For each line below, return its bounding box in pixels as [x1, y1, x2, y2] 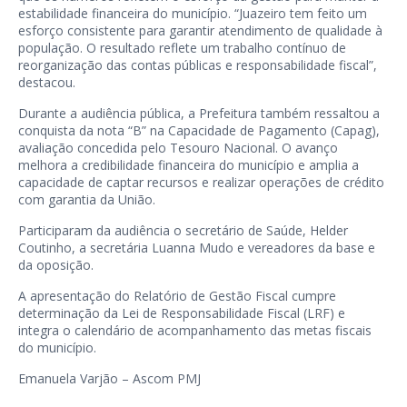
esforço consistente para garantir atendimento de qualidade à [18, 22, 382, 39]
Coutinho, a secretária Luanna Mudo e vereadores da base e [18, 239, 375, 256]
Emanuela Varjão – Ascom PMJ [18, 370, 201, 387]
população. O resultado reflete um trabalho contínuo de [18, 39, 346, 56]
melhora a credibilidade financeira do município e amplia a [18, 156, 359, 174]
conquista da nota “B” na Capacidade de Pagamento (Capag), [18, 122, 380, 139]
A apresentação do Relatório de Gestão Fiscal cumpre [18, 287, 336, 304]
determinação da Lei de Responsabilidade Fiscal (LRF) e [18, 304, 345, 322]
